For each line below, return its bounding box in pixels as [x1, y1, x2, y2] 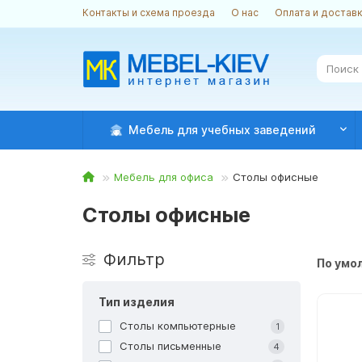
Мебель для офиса [114, 170, 213, 183]
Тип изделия [99, 294, 175, 309]
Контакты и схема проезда [82, 6, 215, 19]
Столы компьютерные [120, 318, 236, 332]
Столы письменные [120, 339, 221, 352]
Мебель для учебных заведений [128, 122, 317, 137]
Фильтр [103, 249, 165, 269]
